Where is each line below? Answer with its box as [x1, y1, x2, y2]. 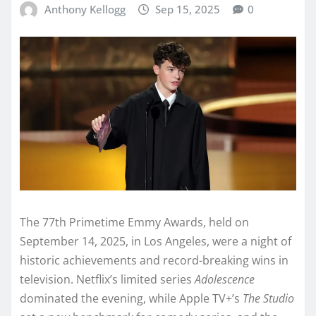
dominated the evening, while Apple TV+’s [20, 290, 243, 306]
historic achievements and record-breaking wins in [20, 252, 288, 268]
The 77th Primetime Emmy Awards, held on [20, 214, 249, 230]
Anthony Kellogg [44, 2, 126, 17]
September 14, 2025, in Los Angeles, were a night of [20, 233, 291, 249]
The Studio [243, 290, 294, 306]
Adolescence [195, 271, 255, 287]
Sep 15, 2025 [155, 2, 221, 17]
